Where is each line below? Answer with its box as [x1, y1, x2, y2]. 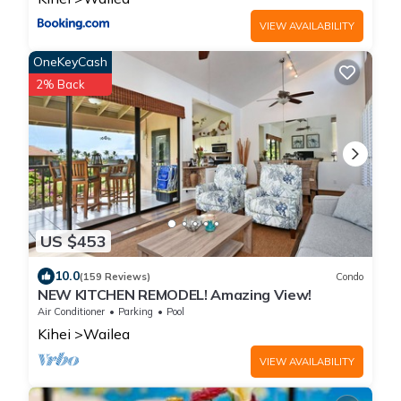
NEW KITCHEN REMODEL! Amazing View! [38, 286, 312, 304]
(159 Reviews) [80, 269, 150, 283]
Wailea [83, 325, 130, 344]
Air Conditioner [38, 305, 105, 319]
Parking [118, 305, 153, 319]
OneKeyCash [33, 53, 107, 70]
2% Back [36, 76, 85, 91]
